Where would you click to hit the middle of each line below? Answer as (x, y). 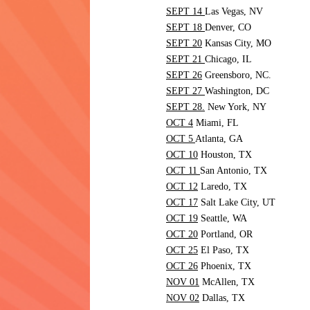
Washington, (230, 91)
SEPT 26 (184, 75)
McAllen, (220, 282)
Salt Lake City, (230, 203)
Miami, (211, 123)
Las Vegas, (227, 12)
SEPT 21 (185, 60)
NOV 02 (183, 298)
